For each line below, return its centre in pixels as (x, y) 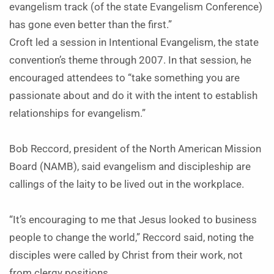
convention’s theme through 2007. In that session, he (130, 60)
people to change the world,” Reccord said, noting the (131, 238)
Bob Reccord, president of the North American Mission (135, 149)
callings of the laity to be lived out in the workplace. (127, 184)
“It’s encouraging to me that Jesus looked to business (133, 220)
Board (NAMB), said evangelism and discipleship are (130, 167)
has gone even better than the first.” (91, 25)
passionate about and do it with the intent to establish (133, 96)
